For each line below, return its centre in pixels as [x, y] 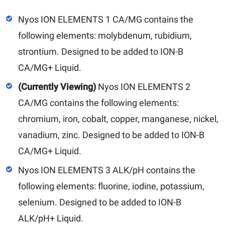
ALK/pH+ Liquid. [51, 218]
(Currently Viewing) [57, 86]
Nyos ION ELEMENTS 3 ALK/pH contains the [107, 170]
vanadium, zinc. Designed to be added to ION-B [111, 135]
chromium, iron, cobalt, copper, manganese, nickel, [118, 119]
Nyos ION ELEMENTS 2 [143, 86]
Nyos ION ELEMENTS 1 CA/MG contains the [106, 19]
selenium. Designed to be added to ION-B [100, 202]
